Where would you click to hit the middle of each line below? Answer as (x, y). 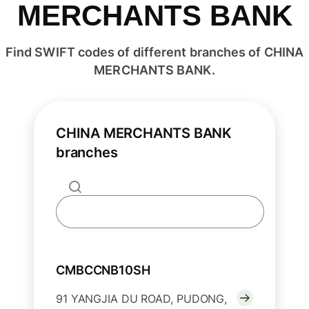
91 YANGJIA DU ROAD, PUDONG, (142, 299)
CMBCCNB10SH (103, 270)
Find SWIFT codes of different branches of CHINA (154, 52)
